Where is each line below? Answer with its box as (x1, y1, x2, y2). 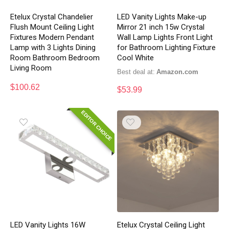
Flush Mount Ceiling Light (10, 22, 95, 32)
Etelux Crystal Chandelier (10, 12, 94, 21)
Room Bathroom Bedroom (10, 53, 100, 62)
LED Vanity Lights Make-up (117, 12, 207, 21)
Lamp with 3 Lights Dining (10, 42, 96, 52)
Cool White (117, 53, 154, 62)
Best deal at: (117, 67, 155, 76)
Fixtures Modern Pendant (10, 32, 95, 42)
